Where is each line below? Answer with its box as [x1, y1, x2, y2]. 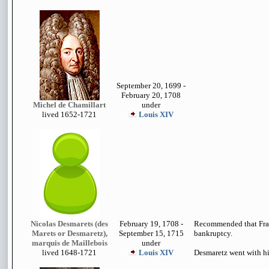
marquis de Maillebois [31, 238, 107, 247]
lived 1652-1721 [42, 110, 97, 119]
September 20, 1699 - [116, 81, 186, 90]
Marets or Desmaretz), [31, 229, 107, 238]
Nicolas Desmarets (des [31, 219, 108, 228]
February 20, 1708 [121, 91, 181, 100]
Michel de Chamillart [33, 100, 106, 109]
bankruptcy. [194, 229, 232, 238]
